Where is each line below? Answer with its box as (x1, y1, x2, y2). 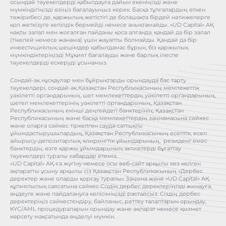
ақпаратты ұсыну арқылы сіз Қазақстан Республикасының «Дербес (10, 167, 203, 175)
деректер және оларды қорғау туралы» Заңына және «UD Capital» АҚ (10, 175, 209, 182)
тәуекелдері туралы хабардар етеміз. (10, 152, 121, 159)
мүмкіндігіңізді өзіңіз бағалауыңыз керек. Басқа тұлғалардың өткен (10, 6, 205, 13)
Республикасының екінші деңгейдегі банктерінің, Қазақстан (10, 107, 184, 114)
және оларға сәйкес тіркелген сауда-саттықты (10, 122, 143, 129)
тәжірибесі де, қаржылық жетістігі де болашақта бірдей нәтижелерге (10, 14, 210, 21)
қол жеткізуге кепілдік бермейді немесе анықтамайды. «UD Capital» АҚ (10, 21, 214, 28)
